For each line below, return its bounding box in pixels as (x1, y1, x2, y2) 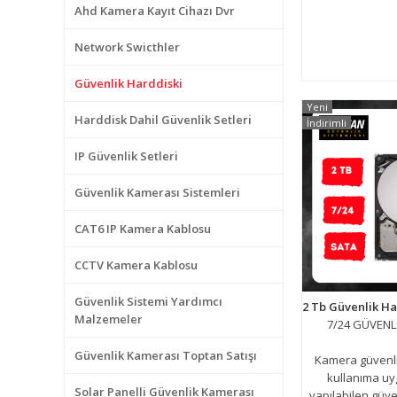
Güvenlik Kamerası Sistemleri (74, 184, 240, 200)
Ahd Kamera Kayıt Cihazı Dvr (74, 3, 235, 19)
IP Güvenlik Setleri (74, 148, 178, 164)
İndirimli (307, 116, 347, 129)
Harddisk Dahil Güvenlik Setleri (74, 112, 252, 128)
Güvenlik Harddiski (74, 75, 183, 91)
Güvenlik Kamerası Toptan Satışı (74, 347, 257, 363)
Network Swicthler (74, 39, 180, 55)
